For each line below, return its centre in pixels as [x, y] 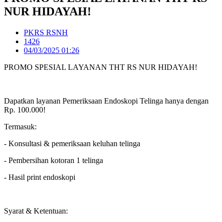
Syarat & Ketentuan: [36, 211]
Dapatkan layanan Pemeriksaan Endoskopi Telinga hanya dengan [106, 101]
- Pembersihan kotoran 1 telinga [54, 160]
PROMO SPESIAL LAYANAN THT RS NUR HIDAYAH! [101, 67]
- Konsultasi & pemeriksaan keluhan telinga [72, 143]
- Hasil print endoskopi [40, 177]
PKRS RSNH [46, 32]
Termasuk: [20, 126]
